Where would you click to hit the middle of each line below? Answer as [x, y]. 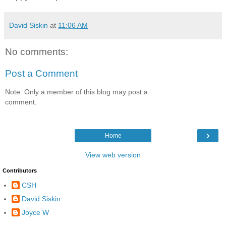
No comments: [37, 51]
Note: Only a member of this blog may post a [76, 92]
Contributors [20, 171]
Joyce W [35, 213]
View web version [113, 155]
